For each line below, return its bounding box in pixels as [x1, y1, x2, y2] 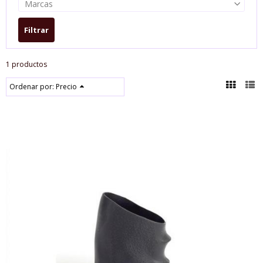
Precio [56, 81, 77, 92]
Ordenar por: [9, 81, 56, 92]
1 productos [6, 59, 47, 69]
